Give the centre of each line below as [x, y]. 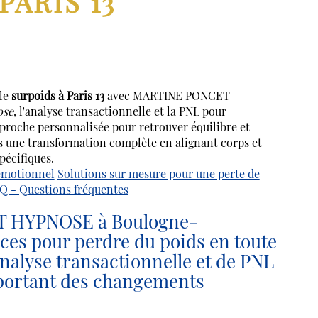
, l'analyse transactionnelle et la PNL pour [120, 111]
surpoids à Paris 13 [57, 95]
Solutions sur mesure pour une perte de [158, 174]
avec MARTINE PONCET [167, 95]
